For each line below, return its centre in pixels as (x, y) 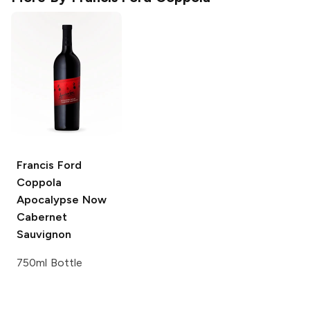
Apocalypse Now (62, 200)
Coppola (39, 183)
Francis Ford (49, 165)
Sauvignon (44, 235)
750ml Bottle (49, 263)
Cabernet (42, 217)
